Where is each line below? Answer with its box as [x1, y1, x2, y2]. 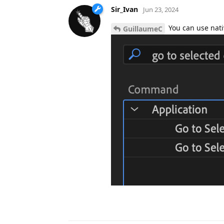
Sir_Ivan [111, 4, 138, 14]
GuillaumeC [123, 23, 162, 33]
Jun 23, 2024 [143, 4, 178, 14]
